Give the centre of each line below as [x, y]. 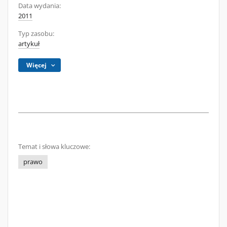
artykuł [29, 44]
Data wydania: [40, 6]
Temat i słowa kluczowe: [54, 147]
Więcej [37, 65]
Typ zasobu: [36, 34]
